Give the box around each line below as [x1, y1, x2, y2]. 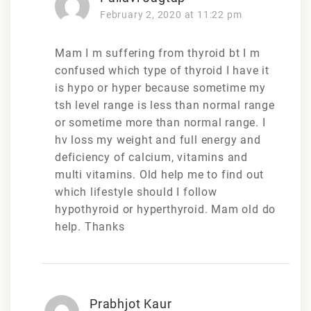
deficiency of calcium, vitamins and [55, 150, 249, 164]
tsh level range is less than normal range [55, 98, 275, 112]
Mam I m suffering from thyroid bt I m [55, 46, 260, 60]
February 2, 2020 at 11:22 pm [100, 8, 242, 20]
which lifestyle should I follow [55, 185, 217, 199]
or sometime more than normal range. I [55, 115, 266, 129]
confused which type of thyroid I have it [55, 63, 269, 77]
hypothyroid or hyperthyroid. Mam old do [55, 202, 276, 216]
